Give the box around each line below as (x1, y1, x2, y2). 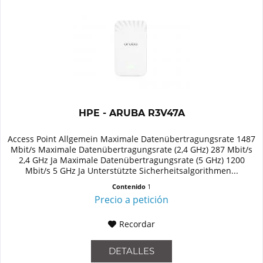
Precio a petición (95, 193, 169, 207)
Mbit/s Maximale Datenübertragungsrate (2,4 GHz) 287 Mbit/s (11, 144, 253, 156)
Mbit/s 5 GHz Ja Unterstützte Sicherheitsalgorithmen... (25, 165, 238, 177)
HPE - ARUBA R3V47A (78, 107, 185, 119)
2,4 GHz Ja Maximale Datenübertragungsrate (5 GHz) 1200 (18, 154, 245, 166)
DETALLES (109, 245, 155, 257)
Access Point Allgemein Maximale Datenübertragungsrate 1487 (8, 133, 256, 145)
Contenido (112, 182, 148, 191)
